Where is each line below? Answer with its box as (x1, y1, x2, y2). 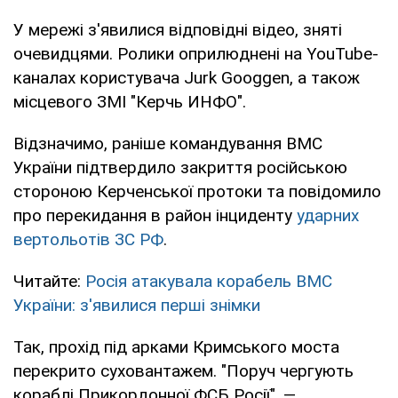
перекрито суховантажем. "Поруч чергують (13, 360, 354, 381)
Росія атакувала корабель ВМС (85, 270, 332, 291)
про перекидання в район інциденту (13, 204, 297, 226)
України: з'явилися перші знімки (13, 294, 260, 315)
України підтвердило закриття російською (13, 156, 347, 178)
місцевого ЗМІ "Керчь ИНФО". (13, 91, 246, 112)
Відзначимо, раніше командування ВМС (13, 132, 322, 154)
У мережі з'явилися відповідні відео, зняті (13, 19, 342, 40)
